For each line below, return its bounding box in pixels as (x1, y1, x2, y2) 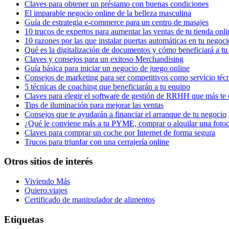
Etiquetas (4, 214, 43, 225)
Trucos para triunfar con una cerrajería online (25, 137, 169, 146)
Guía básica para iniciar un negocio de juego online (25, 63, 190, 73)
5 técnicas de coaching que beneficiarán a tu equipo (25, 82, 190, 91)
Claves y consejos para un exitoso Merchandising (25, 54, 184, 63)
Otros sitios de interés (4, 156, 93, 167)
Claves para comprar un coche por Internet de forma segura (25, 128, 215, 137)
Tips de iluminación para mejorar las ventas (25, 100, 164, 109)
